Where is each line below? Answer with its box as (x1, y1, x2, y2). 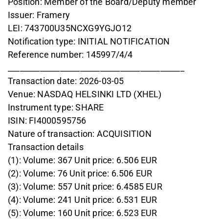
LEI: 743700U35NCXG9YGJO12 (8, 23, 131, 34)
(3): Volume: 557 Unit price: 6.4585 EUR (8, 181, 162, 192)
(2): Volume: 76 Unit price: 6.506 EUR (8, 168, 153, 179)
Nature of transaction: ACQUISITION (8, 129, 152, 139)
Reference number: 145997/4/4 (8, 49, 133, 60)
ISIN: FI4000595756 (8, 115, 87, 126)
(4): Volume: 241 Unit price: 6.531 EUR (8, 195, 157, 205)
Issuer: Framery (8, 10, 70, 21)
